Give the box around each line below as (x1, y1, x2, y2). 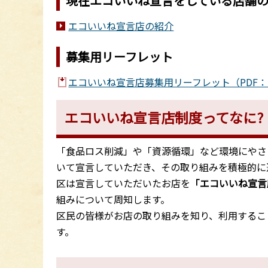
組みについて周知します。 (56, 191, 170, 206)
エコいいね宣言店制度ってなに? (65, 106, 264, 127)
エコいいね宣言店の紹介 (68, 18, 174, 33)
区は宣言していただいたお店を (56, 175, 191, 190)
